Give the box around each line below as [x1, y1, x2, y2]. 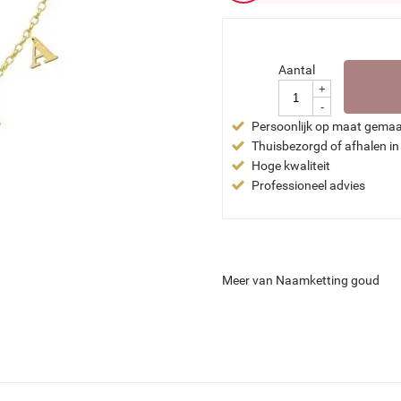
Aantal [277, 62, 315, 77]
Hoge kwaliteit [252, 158, 331, 173]
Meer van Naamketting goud [222, 272, 380, 287]
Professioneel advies [252, 177, 366, 192]
